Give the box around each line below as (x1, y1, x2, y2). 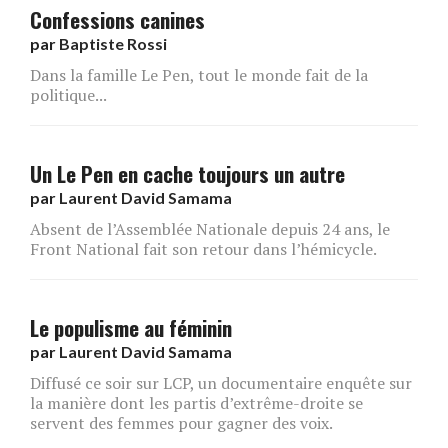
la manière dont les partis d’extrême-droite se (30, 391, 363, 414)
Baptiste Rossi (59, 33, 167, 53)
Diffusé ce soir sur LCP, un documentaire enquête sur (30, 371, 412, 394)
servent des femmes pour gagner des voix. (30, 411, 333, 434)
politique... (30, 83, 107, 106)
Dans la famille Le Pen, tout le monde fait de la (30, 63, 368, 86)
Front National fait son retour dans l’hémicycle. (30, 237, 377, 260)
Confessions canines (30, 3, 205, 35)
